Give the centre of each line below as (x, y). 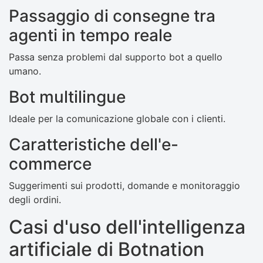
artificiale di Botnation (107, 249)
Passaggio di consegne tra (112, 16)
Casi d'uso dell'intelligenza (127, 227)
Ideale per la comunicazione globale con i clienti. (117, 119)
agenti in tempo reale (90, 36)
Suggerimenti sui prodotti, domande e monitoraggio (124, 186)
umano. (25, 71)
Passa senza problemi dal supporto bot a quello (116, 57)
